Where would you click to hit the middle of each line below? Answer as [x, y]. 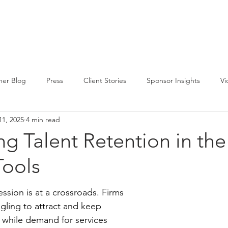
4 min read [43, 119]
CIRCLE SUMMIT [30, 28]
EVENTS [159, 28]
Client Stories [105, 80]
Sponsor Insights [173, 80]
